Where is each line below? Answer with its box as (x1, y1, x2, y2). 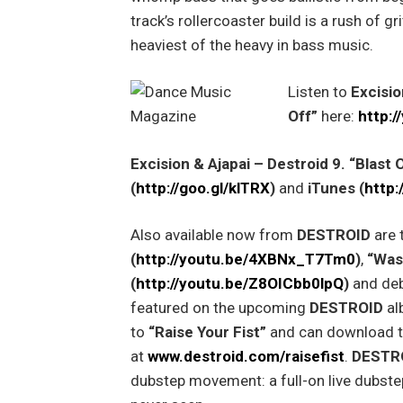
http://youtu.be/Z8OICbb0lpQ (135, 274, 344, 293)
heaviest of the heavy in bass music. (130, 35, 373, 54)
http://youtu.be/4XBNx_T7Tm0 (135, 250, 355, 269)
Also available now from (130, 226, 297, 245)
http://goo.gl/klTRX (135, 178, 270, 197)
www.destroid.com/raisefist (147, 347, 345, 366)
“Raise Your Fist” (148, 323, 270, 342)
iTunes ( (307, 178, 364, 197)
